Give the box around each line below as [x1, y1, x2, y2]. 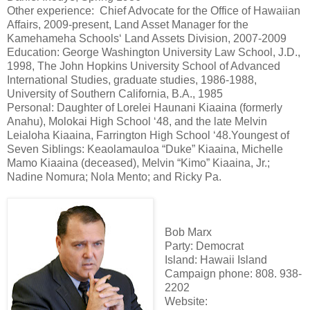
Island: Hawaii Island [164, 253, 267, 266]
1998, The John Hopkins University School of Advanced [7, 60, 280, 72]
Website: [164, 295, 208, 307]
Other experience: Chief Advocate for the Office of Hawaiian [7, 4, 300, 17]
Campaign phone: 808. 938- [164, 267, 302, 280]
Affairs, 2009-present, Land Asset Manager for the [7, 18, 248, 30]
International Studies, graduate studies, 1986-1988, [7, 73, 257, 86]
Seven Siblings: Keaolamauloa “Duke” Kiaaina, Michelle [7, 143, 283, 155]
